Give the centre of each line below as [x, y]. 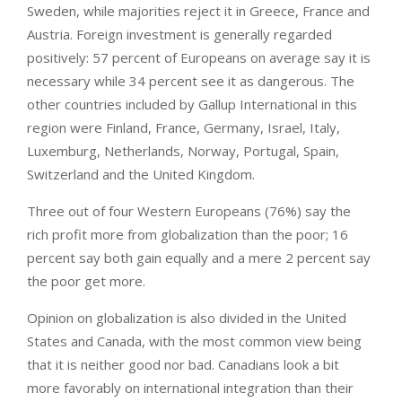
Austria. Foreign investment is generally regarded [179, 35]
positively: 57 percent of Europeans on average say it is [199, 58]
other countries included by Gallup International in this [192, 105]
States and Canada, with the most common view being [194, 341]
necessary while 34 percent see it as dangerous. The [191, 81]
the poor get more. [86, 281]
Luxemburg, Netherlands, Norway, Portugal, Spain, [183, 151]
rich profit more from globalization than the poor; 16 [188, 235]
